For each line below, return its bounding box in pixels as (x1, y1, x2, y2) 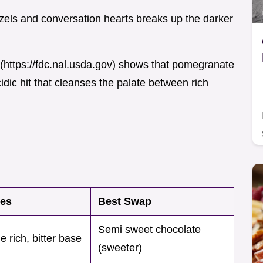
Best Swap (98, 195, 151, 208)
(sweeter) (98, 242, 142, 254)
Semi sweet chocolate (98, 224, 201, 236)
